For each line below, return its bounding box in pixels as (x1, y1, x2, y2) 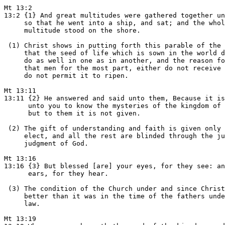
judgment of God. (4, 140, 88, 147)
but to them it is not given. (4, 109, 141, 117)
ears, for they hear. (4, 170, 108, 177)
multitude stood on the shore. (4, 27, 141, 34)
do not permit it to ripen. (4, 72, 129, 79)
